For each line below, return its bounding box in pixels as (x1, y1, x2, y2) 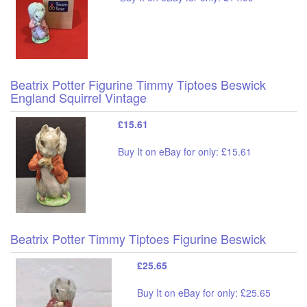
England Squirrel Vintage (10, 88, 147, 106)
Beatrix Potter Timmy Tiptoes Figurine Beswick (10, 229, 266, 247)
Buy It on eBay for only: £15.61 (118, 144, 251, 158)
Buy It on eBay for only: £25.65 (137, 285, 271, 299)
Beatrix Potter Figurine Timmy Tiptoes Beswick (10, 75, 266, 93)
